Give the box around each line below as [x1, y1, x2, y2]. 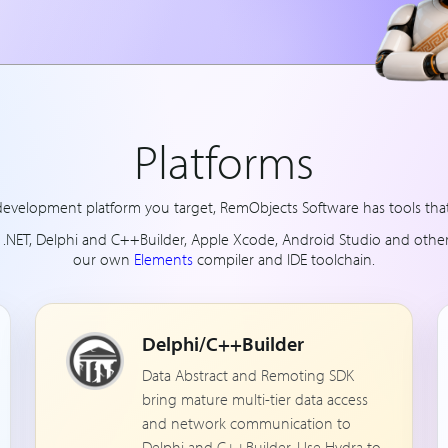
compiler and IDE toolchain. [193, 249, 375, 269]
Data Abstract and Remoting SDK [142, 365, 355, 385]
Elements [134, 249, 193, 269]
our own [73, 249, 134, 269]
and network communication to [142, 413, 352, 433]
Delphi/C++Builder [142, 331, 305, 356]
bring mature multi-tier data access [142, 389, 369, 409]
